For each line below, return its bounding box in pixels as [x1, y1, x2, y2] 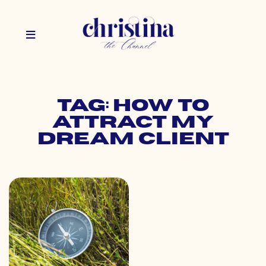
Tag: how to [56, 97, 210, 115]
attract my [52, 114, 214, 132]
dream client [37, 131, 229, 148]
